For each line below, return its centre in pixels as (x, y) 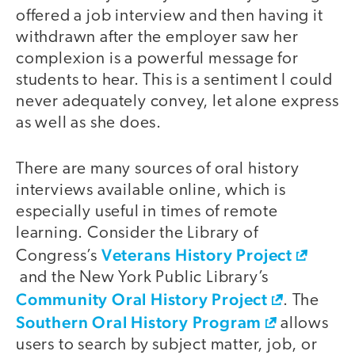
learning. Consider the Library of (137, 234)
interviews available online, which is (151, 191)
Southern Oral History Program (139, 323)
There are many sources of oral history (158, 170)
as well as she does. (89, 123)
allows (303, 324)
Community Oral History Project (142, 300)
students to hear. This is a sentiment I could (174, 80)
